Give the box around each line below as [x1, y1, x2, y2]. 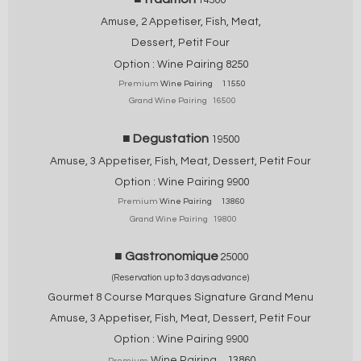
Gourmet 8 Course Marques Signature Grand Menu [48, 291, 313, 303]
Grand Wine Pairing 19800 [124, 214, 237, 223]
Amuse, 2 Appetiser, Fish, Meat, [100, 16, 261, 27]
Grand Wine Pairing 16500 [125, 96, 236, 105]
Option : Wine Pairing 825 [113, 58, 243, 70]
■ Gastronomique [114, 250, 218, 263]
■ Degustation [122, 131, 211, 145]
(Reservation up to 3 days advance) [112, 273, 249, 283]
